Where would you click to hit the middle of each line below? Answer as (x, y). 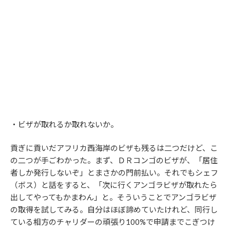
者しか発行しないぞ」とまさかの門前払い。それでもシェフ (114, 172)
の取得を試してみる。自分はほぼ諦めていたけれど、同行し (114, 209)
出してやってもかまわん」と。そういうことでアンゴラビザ (113, 197)
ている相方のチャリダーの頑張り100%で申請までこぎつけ (113, 222)
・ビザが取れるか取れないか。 (64, 124)
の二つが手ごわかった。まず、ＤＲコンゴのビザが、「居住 (114, 160)
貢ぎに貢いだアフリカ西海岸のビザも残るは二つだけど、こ (114, 148)
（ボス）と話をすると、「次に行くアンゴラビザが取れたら (114, 185)
